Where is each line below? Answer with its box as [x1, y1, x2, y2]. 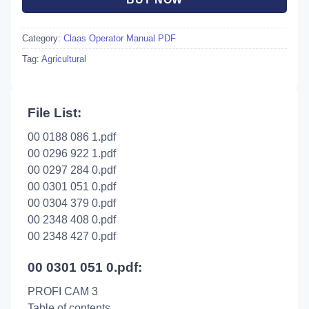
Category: [22, 32, 63, 43]
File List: [28, 106, 81, 121]
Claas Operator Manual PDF [63, 32, 176, 43]
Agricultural [41, 53, 86, 64]
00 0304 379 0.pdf [28, 197, 116, 210]
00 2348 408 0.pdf [28, 214, 116, 226]
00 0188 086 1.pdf [28, 131, 116, 143]
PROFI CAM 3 [28, 286, 98, 298]
